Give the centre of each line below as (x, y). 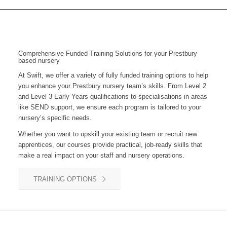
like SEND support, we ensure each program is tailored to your (109, 107)
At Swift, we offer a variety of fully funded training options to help (113, 75)
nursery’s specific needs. (55, 118)
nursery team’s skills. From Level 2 (154, 86)
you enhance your (45, 86)
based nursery (39, 61)
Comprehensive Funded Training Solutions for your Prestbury (107, 53)
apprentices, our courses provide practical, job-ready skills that (110, 145)
